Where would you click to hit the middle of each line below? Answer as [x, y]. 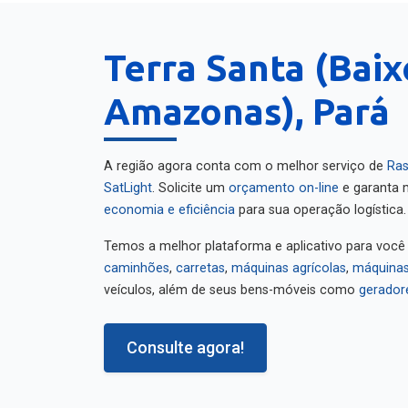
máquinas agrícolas [289, 259]
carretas [200, 259]
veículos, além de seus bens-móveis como [231, 281]
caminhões [137, 259]
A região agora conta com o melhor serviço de [245, 157]
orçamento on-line [284, 179]
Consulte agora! [185, 338]
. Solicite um [190, 179]
